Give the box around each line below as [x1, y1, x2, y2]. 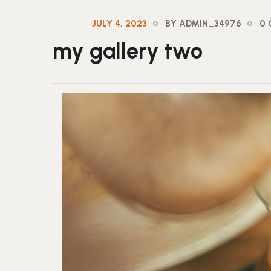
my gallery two [53, 38, 203, 65]
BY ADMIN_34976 [165, 18, 241, 30]
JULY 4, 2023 [92, 18, 147, 30]
